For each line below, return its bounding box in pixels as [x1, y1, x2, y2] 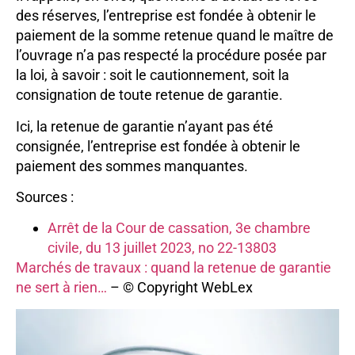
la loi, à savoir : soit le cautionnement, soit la [16, 67, 289, 84]
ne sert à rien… [16, 279, 107, 296]
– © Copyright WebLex [107, 279, 253, 296]
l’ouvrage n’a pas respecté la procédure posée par [16, 47, 326, 64]
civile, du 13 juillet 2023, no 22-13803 [48, 239, 277, 257]
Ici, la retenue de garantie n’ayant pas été [16, 117, 273, 135]
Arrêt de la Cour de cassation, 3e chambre [48, 219, 311, 237]
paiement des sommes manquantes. [16, 157, 248, 174]
